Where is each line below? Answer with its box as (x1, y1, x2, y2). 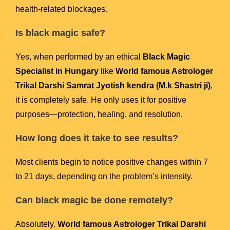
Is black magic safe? (15, 28, 105, 39)
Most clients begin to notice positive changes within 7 (15, 158, 208, 167)
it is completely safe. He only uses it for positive (15, 95, 186, 105)
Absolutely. (15, 220, 57, 229)
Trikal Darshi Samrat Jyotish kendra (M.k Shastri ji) (15, 81, 210, 90)
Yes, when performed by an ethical (15, 52, 143, 62)
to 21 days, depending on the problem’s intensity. (15, 172, 193, 181)
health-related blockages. (15, 5, 107, 14)
